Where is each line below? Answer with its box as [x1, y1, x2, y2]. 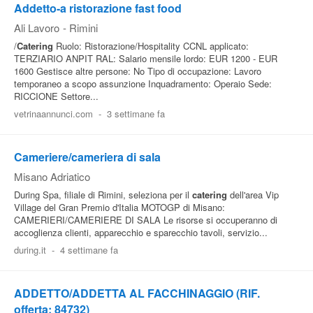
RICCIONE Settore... [14, 89, 99, 103]
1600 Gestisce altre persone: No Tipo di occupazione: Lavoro [14, 64, 261, 78]
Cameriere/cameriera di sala [14, 149, 161, 165]
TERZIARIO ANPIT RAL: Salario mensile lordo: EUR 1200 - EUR [14, 52, 277, 65]
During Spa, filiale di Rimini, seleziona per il [14, 188, 192, 201]
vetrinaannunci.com [14, 107, 93, 120]
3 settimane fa [106, 107, 165, 120]
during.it [14, 243, 46, 256]
